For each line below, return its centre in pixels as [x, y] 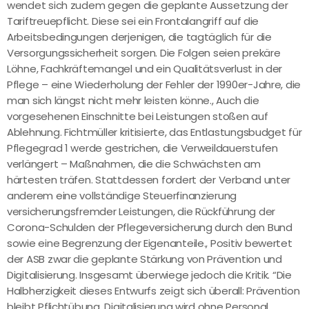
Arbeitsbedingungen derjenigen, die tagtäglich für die [139, 37]
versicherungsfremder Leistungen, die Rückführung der [141, 212]
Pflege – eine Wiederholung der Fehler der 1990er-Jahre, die [154, 85]
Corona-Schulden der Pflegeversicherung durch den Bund [150, 228]
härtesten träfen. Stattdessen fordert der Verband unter [149, 180]
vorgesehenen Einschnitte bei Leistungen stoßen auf [138, 117]
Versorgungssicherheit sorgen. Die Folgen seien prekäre [144, 53]
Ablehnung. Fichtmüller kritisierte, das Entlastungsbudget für [154, 132]
